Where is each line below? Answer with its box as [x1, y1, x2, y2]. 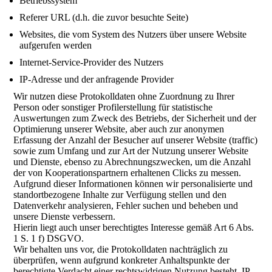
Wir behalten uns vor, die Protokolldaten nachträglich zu [13, 244, 228, 254]
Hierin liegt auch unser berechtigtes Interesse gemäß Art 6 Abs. [13, 222, 254, 233]
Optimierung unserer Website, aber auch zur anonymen [13, 124, 225, 134]
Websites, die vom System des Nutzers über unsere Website [19, 29, 247, 39]
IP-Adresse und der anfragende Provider [19, 74, 174, 84]
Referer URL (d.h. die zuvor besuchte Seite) [19, 12, 189, 22]
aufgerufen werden [19, 40, 92, 50]
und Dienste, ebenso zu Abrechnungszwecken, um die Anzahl [13, 157, 251, 167]
